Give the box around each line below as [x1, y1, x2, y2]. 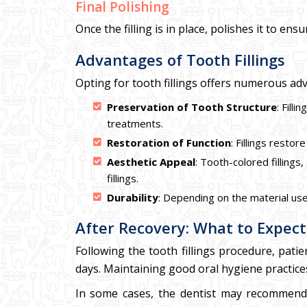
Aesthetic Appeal [106, 155, 195, 169]
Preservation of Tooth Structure [106, 100, 277, 114]
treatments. [106, 116, 163, 130]
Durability [106, 191, 158, 204]
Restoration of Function [106, 136, 231, 149]
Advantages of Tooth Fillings [75, 49, 285, 70]
